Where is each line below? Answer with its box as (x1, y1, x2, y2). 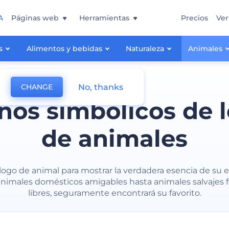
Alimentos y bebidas (26, 44, 102, 53)
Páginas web (11, 13, 59, 22)
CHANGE (21, 82, 53, 91)
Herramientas (79, 13, 129, 22)
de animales (41, 124, 188, 152)
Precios (181, 13, 208, 22)
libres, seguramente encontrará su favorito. (28, 188, 201, 198)
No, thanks (78, 82, 123, 92)
